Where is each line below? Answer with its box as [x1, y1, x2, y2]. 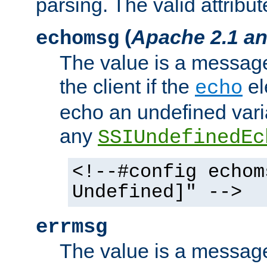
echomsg [36, 27, 119, 50]
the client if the [60, 75, 195, 98]
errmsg [36, 216, 107, 238]
